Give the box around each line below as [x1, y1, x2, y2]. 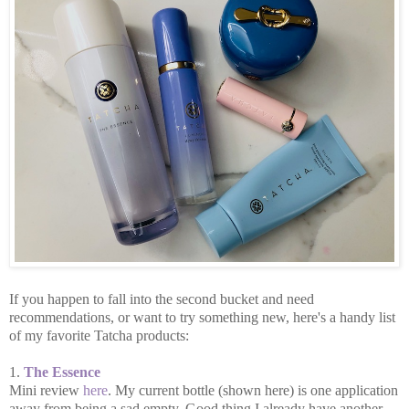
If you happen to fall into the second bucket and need [9, 290, 314, 307]
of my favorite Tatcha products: [9, 327, 189, 343]
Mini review [9, 382, 83, 398]
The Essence [24, 363, 100, 380]
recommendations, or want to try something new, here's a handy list [9, 309, 395, 325]
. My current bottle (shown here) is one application [108, 382, 398, 398]
